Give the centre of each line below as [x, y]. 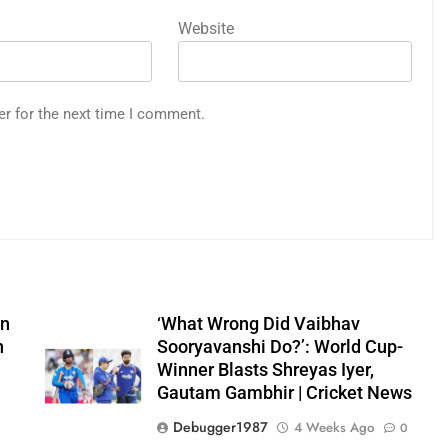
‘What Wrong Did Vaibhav [258, 324]
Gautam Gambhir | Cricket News [284, 393]
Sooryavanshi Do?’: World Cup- [279, 347]
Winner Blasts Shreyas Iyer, [265, 370]
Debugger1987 [220, 427]
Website [206, 28]
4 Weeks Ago [333, 427]
